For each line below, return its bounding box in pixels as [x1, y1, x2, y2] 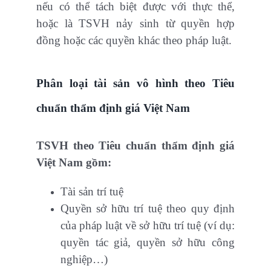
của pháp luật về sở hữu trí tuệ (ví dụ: [60, 219, 235, 232]
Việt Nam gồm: [36, 156, 111, 169]
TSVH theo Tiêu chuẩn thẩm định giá [36, 139, 235, 152]
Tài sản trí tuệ [60, 185, 123, 198]
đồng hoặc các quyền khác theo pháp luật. [36, 34, 232, 47]
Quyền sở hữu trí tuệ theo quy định [60, 202, 235, 215]
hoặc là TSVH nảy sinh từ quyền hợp [36, 17, 235, 30]
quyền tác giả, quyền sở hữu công [60, 236, 235, 249]
